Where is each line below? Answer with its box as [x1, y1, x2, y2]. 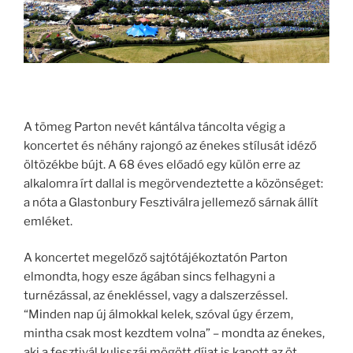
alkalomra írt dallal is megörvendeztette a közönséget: [24, 176, 323, 191]
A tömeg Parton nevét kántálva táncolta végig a [24, 119, 285, 134]
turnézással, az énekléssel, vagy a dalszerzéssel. [24, 288, 288, 303]
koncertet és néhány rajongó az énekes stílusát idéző [24, 138, 317, 153]
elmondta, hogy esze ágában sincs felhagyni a [24, 269, 275, 284]
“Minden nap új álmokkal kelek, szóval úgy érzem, [24, 307, 293, 322]
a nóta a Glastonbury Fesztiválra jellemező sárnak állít [24, 195, 318, 210]
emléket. [24, 214, 72, 229]
